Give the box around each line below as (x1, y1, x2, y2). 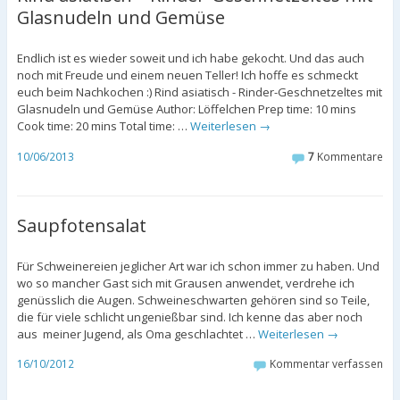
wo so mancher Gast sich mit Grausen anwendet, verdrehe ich (16, 274, 354, 291)
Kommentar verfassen (270, 356, 384, 372)
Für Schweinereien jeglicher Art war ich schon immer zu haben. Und (16, 257, 379, 274)
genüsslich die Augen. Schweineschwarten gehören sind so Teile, (16, 291, 370, 308)
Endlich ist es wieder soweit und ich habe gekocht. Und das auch (16, 50, 364, 67)
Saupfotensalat (16, 212, 146, 237)
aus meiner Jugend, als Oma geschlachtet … (16, 325, 258, 342)
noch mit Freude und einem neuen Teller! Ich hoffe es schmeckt (16, 67, 358, 84)
